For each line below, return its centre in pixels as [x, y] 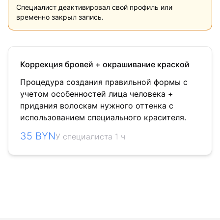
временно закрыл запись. [60, 17]
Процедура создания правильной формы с [104, 82]
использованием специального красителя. [103, 117]
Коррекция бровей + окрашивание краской [105, 64]
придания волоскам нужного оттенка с [97, 106]
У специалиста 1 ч [90, 137]
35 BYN [38, 136]
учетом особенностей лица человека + [97, 94]
